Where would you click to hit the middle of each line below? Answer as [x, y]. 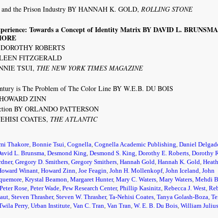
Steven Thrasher [32, 197]
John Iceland [182, 171]
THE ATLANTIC [74, 119]
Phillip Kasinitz [141, 188]
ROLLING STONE [167, 9]
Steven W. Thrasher [81, 197]
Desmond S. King [113, 153]
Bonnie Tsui [48, 145]
